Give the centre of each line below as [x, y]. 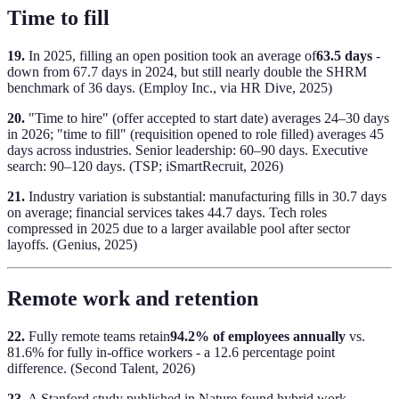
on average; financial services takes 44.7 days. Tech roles [167, 213]
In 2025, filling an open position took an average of [171, 56]
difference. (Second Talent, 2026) [101, 368]
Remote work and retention [133, 299]
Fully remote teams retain [98, 336]
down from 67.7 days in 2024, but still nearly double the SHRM [187, 72]
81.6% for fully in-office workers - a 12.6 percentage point [171, 352]
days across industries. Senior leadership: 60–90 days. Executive [187, 151]
